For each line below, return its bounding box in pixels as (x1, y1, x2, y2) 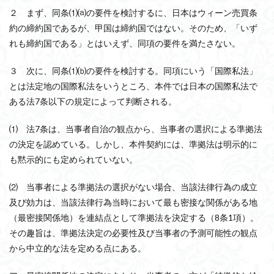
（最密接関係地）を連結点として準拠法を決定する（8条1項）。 (9, 212, 259, 223)
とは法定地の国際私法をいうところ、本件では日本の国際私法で (9, 81, 257, 91)
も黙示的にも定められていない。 (9, 154, 138, 165)
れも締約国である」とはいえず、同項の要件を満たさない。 (9, 38, 240, 48)
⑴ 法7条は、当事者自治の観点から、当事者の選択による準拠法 (9, 124, 262, 134)
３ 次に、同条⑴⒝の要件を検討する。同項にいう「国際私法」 (9, 65, 257, 76)
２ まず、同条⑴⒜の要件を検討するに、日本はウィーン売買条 (9, 7, 257, 18)
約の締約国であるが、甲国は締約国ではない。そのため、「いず (9, 23, 257, 33)
